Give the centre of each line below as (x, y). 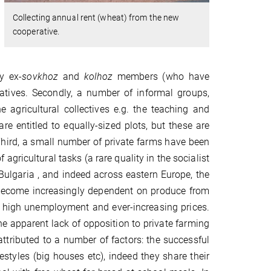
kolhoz (98, 76)
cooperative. (36, 32)
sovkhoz (40, 76)
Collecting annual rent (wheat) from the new (96, 18)
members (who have (161, 76)
